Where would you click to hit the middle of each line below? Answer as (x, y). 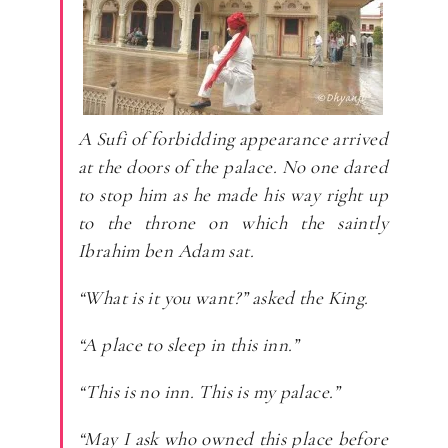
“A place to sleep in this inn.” (188, 344)
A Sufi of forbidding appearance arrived (233, 138)
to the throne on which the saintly (233, 222)
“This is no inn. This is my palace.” (209, 391)
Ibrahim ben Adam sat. (166, 250)
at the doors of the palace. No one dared (233, 166)
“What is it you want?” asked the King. (223, 297)
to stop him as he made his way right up (233, 194)
